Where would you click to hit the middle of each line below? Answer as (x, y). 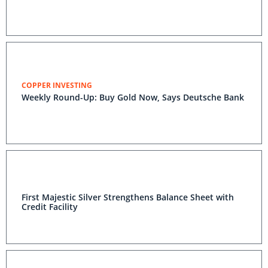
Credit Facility (50, 207)
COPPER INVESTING (57, 85)
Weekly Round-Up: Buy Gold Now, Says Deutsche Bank (133, 97)
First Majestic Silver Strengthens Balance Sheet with (128, 197)
